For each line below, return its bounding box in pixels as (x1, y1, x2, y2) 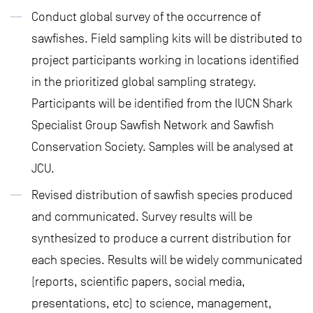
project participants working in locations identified (31, 52, 299, 67)
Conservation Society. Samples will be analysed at (31, 139, 293, 154)
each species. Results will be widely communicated (31, 253, 303, 267)
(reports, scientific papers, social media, (31, 275, 245, 289)
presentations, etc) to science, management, (31, 296, 272, 310)
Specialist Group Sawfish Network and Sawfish (31, 117, 274, 132)
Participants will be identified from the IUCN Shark (31, 96, 293, 110)
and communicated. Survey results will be (31, 210, 252, 224)
